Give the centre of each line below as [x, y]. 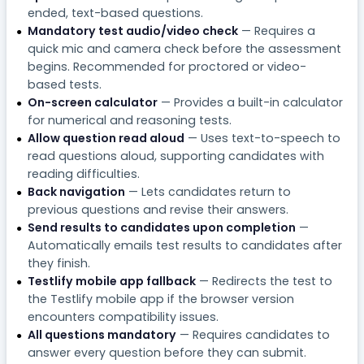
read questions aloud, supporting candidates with [175, 156]
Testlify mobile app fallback [111, 281]
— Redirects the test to [264, 281]
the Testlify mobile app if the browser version [160, 299]
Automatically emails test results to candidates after [184, 245]
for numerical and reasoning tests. [129, 120]
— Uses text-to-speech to [262, 138]
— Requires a [276, 30]
